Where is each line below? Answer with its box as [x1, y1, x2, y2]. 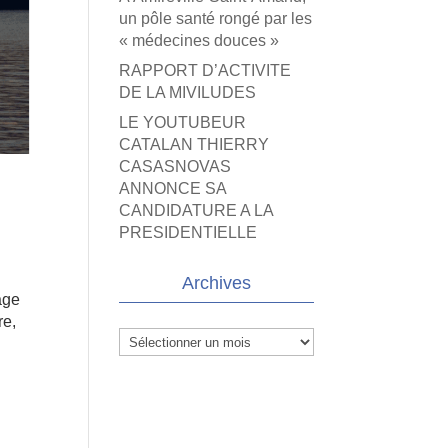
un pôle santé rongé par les [119, 10, 313, 27]
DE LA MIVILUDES [119, 84, 257, 101]
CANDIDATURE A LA [119, 202, 274, 219]
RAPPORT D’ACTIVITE [119, 62, 292, 79]
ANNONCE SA [119, 180, 227, 197]
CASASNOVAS [119, 158, 232, 175]
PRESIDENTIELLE [119, 224, 258, 241]
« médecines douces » [119, 32, 280, 49]
